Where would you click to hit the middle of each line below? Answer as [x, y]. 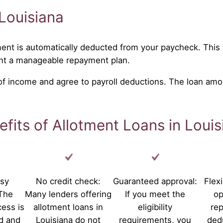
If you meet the [155, 194]
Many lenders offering [68, 194]
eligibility [155, 207]
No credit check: [68, 181]
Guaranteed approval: [155, 181]
